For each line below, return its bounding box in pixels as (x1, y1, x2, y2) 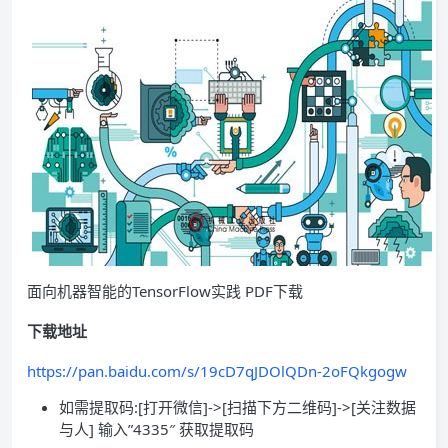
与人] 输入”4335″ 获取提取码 (59, 419, 258, 439)
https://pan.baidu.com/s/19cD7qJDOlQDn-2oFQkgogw (27, 361, 407, 381)
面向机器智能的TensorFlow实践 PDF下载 (27, 281, 303, 301)
